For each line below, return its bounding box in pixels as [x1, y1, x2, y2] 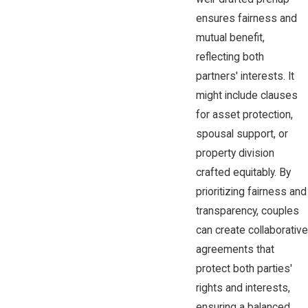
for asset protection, [195, 109, 293, 122]
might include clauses [195, 89, 298, 102]
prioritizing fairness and [195, 186, 307, 199]
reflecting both [195, 51, 264, 64]
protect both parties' [195, 263, 292, 276]
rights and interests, [195, 282, 290, 295]
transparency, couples [195, 205, 299, 218]
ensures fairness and [195, 12, 297, 25]
